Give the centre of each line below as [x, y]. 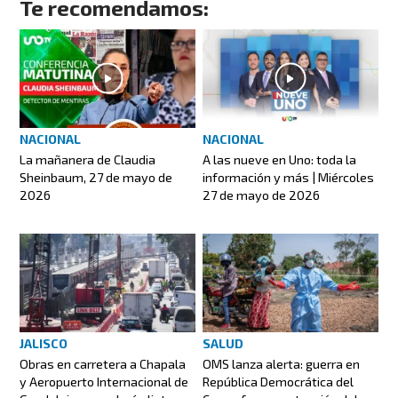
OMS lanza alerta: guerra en [281, 363]
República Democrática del [278, 381]
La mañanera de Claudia [88, 159]
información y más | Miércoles [288, 177]
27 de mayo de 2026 [261, 195]
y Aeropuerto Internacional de [104, 381]
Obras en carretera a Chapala [103, 363]
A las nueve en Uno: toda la [279, 159]
